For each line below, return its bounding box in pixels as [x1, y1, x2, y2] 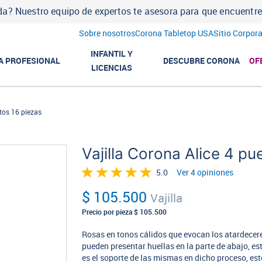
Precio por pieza [82, 208, 133, 216]
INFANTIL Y [91, 49, 133, 58]
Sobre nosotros [78, 29, 135, 39]
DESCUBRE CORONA [163, 56, 240, 65]
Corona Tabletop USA [135, 29, 213, 39]
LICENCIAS [91, 63, 133, 73]
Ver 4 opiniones [177, 167, 234, 178]
